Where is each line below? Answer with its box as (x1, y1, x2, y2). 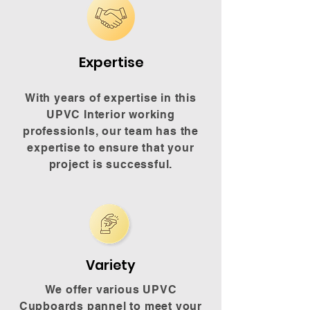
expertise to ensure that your (27, 141, 194, 154)
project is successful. (48, 158, 173, 171)
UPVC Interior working (46, 108, 175, 121)
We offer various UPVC (44, 283, 177, 296)
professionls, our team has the (22, 125, 199, 138)
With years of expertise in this (25, 91, 197, 104)
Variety (86, 256, 136, 275)
